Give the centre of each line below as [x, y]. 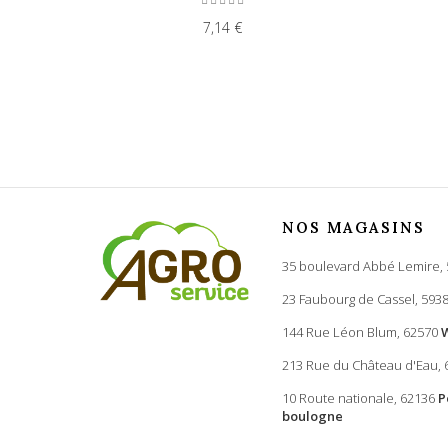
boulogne [312, 416]
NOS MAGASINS [353, 228]
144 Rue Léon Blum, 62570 [361, 332]
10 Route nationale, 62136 [360, 398]
